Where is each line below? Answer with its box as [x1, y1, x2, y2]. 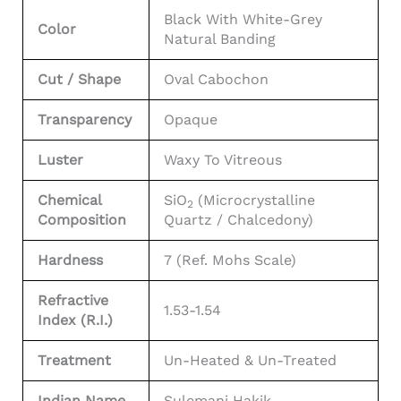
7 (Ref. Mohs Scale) [164, 251, 296, 269]
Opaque [164, 110, 218, 128]
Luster [38, 150, 83, 168]
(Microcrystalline [193, 191, 315, 209]
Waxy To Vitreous [164, 150, 282, 168]
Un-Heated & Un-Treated [164, 351, 337, 369]
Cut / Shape [38, 70, 121, 88]
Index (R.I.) [38, 311, 113, 328]
